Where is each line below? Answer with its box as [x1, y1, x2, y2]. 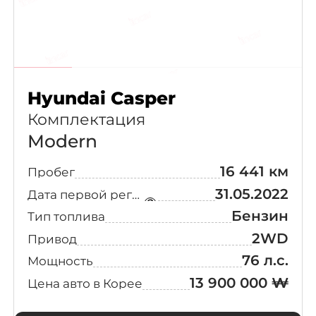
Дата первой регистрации [131, 186, 140, 202]
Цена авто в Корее [27, 275, 142, 291]
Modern [27, 130, 97, 152]
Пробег [27, 164, 75, 180]
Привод [27, 231, 77, 246]
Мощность [27, 253, 93, 269]
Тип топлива [27, 209, 105, 224]
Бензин [231, 207, 289, 225]
